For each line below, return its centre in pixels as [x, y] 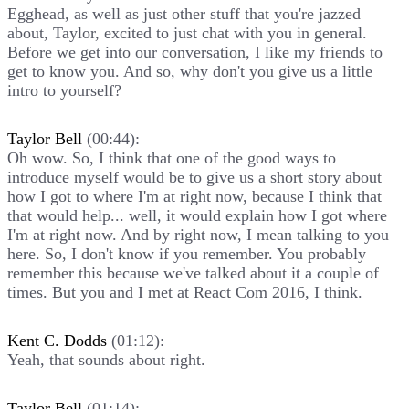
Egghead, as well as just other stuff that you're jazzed [184, 13]
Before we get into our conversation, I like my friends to [195, 52]
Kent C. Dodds [57, 340]
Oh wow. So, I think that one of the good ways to [172, 157]
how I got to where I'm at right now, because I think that [194, 196]
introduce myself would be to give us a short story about [194, 177]
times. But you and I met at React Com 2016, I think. [185, 292]
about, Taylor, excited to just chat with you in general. [187, 32]
